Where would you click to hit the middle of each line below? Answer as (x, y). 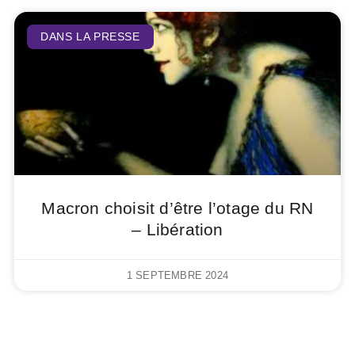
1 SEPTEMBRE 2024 (177, 275)
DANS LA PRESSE (90, 37)
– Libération (177, 229)
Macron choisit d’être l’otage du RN (177, 208)
